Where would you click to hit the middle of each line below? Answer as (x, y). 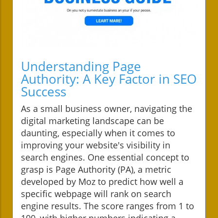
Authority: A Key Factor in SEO (109, 79)
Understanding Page (81, 66)
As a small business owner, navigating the (107, 108)
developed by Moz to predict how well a (102, 181)
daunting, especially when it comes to (98, 133)
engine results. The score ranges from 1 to (108, 206)
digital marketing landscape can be (92, 120)
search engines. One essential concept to (105, 157)
